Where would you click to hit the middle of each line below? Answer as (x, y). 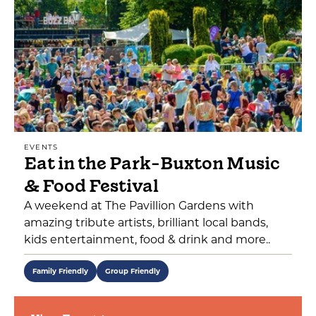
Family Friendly (60, 271)
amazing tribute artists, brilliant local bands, (146, 223)
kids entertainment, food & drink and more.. (147, 239)
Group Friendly (133, 271)
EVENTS (41, 147)
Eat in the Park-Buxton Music (152, 163)
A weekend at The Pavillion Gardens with (139, 206)
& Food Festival (91, 186)
